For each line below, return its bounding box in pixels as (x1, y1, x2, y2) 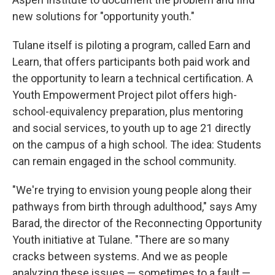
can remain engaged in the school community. (12, 155, 236, 168)
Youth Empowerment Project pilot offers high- (12, 88, 237, 101)
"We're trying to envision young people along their (12, 184, 252, 196)
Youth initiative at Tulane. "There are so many (12, 233, 230, 246)
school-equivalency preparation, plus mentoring (12, 105, 243, 118)
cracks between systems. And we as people (12, 250, 228, 263)
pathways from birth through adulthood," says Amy (12, 200, 257, 213)
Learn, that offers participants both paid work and (12, 55, 250, 68)
